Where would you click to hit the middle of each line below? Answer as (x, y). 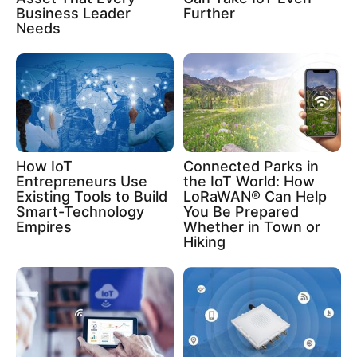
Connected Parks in (251, 166)
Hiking (204, 241)
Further (209, 13)
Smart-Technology (80, 211)
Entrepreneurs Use (82, 181)
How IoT (44, 166)
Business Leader (73, 13)
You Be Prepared (241, 211)
